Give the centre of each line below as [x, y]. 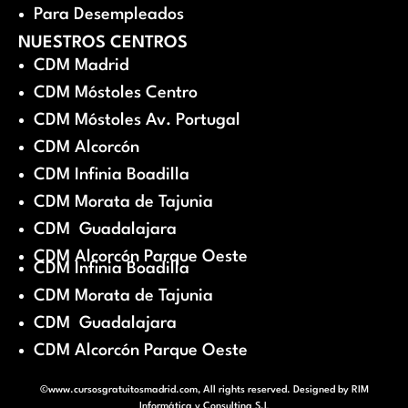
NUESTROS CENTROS [103, 43]
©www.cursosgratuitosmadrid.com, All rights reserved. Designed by [195, 391]
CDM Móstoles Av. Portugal [137, 121]
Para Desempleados [109, 15]
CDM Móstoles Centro [116, 93]
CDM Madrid [82, 66]
